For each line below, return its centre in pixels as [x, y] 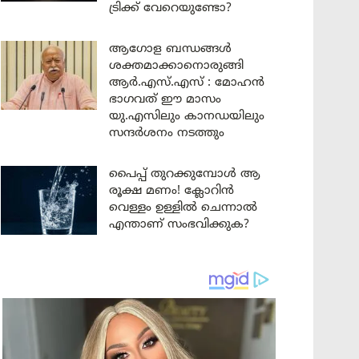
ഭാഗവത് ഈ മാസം [165, 99]
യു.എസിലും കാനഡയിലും [187, 116]
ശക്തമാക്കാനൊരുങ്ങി [176, 66]
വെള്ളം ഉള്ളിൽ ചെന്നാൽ [183, 208]
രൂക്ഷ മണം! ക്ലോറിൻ [171, 191]
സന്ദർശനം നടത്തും [167, 133]
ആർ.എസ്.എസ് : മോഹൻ [187, 83]
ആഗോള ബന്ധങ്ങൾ [170, 49]
